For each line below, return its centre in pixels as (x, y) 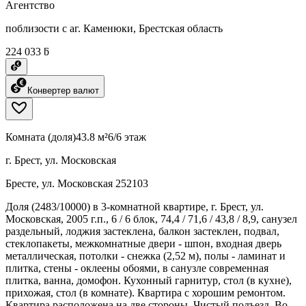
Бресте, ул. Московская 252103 (77, 183)
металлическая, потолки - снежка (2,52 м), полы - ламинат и (145, 255)
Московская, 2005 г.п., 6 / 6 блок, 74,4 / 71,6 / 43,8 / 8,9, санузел (151, 219)
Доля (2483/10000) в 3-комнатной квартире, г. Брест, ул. (135, 206)
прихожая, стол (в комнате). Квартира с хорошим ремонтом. (145, 292)
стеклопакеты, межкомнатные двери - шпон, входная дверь (143, 243)
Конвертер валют (63, 90)
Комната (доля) (41, 137)
